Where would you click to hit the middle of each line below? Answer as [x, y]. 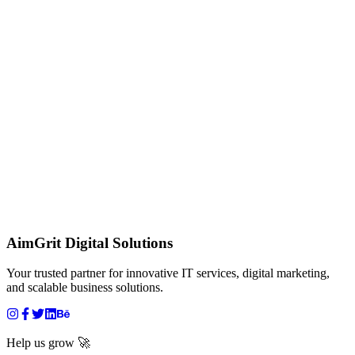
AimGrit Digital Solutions [90, 242]
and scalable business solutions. [85, 288]
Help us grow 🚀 [48, 343]
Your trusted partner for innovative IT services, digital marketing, [168, 273]
